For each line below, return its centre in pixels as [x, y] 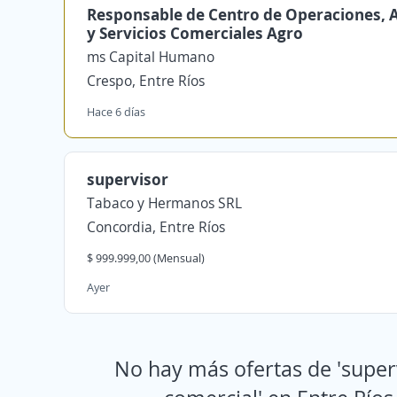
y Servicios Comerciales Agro [195, 33]
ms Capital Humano [151, 57]
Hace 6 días [116, 112]
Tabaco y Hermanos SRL [164, 203]
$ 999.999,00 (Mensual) [146, 258]
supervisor [128, 179]
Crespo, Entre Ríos [146, 81]
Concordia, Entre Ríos [156, 227]
